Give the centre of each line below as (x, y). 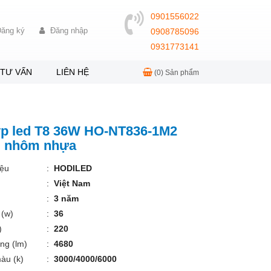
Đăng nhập (69, 30)
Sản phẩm (181, 72)
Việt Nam (70, 183)
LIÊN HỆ (72, 72)
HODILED (73, 168)
